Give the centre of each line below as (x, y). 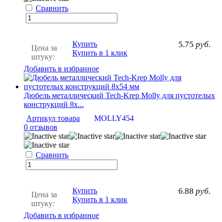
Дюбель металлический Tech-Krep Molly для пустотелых (119, 95)
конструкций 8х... (54, 104)
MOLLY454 (114, 118)
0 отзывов (41, 127)
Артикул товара (53, 118)
